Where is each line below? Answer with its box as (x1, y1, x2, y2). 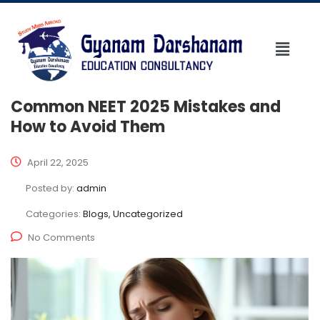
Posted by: (26, 181, 76, 195)
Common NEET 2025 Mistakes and (11, 95, 281, 118)
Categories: (26, 206, 83, 221)
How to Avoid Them (11, 115, 165, 138)
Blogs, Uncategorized (83, 206, 183, 221)
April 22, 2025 (25, 155, 89, 169)
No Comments (28, 230, 95, 244)
